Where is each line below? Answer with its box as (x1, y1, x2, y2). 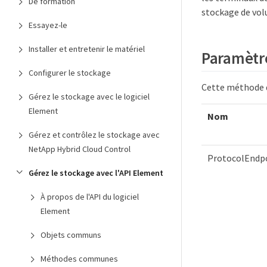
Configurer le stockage (29, 67, 111, 78)
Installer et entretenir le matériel (29, 44, 145, 54)
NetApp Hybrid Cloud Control (29, 144, 131, 154)
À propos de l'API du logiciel (41, 191, 139, 202)
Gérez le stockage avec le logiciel (29, 91, 150, 102)
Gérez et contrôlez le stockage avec (29, 129, 160, 140)
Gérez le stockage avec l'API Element (29, 167, 163, 178)
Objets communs (41, 229, 101, 240)
